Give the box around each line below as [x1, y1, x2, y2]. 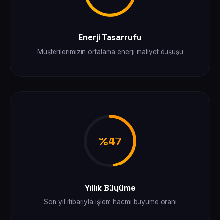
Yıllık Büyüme [84, 182, 136, 193]
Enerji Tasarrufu [79, 32, 141, 43]
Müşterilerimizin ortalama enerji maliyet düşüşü [37, 48, 183, 55]
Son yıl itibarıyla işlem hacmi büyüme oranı [43, 198, 177, 206]
